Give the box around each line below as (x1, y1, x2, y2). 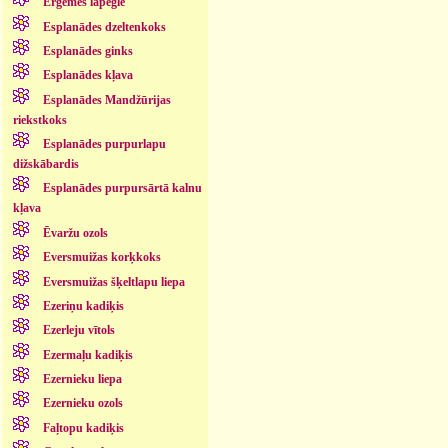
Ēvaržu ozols (42, 225, 108, 240)
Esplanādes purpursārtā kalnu (42, 181, 202, 196)
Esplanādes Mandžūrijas (42, 92, 171, 107)
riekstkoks (12, 112, 67, 127)
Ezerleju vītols (42, 323, 115, 338)
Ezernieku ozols (42, 396, 123, 411)
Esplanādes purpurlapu (42, 137, 166, 152)
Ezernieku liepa (42, 372, 122, 387)
